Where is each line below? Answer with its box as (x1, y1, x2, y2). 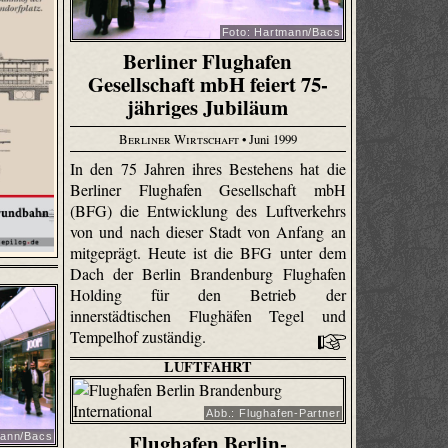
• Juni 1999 (238, 129, 297, 148)
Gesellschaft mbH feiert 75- (87, 69, 328, 100)
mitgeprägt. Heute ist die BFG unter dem (70, 242, 346, 264)
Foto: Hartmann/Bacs (221, 25, 341, 38)
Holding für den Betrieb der (70, 284, 346, 306)
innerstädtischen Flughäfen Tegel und (70, 305, 346, 327)
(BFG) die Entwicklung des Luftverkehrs (70, 200, 346, 222)
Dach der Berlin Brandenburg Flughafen (70, 263, 346, 285)
